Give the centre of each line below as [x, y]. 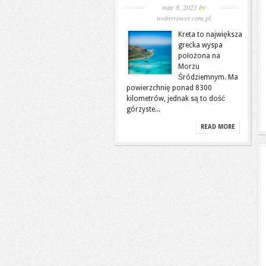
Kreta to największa [210, 34]
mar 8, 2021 [180, 7]
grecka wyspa [200, 45]
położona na [199, 56]
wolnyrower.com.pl [183, 18]
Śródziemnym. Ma [208, 77]
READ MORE [218, 127]
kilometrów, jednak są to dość [176, 99]
